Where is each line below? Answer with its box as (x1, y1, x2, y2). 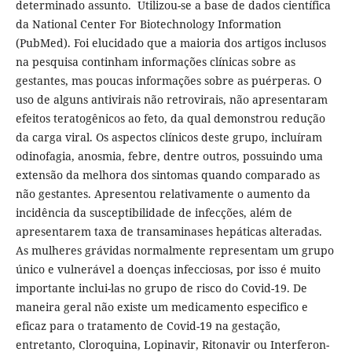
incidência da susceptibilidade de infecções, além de (15, 204, 292, 220)
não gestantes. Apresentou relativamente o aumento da (15, 185, 310, 201)
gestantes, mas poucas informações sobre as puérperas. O (15, 72, 321, 88)
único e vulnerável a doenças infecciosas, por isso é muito (15, 261, 321, 277)
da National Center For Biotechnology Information (15, 16, 281, 31)
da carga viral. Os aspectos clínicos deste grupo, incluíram (15, 129, 322, 145)
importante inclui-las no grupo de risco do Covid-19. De (15, 280, 307, 295)
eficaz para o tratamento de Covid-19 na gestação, (15, 317, 280, 333)
